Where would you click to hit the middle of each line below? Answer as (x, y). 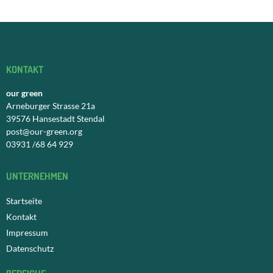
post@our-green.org (44, 131)
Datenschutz (30, 248)
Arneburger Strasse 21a (51, 105)
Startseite (24, 200)
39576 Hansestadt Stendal (55, 118)
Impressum (27, 232)
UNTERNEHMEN (37, 176)
